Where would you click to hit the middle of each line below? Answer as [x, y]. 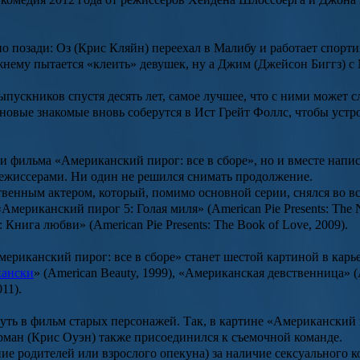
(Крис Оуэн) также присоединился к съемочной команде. [183, 337]
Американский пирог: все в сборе [154, 161]
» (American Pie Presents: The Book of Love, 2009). [214, 225]
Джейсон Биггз [300, 64]
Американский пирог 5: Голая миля [100, 209]
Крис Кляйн [111, 48]
